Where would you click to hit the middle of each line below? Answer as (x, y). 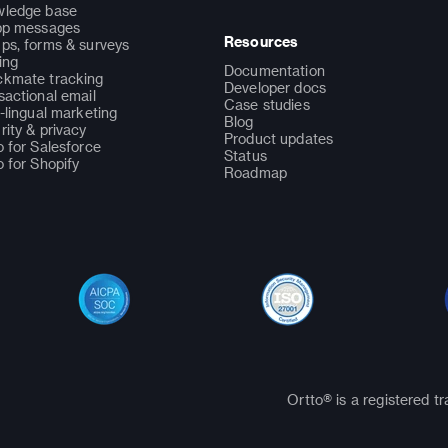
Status (245, 155)
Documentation (274, 70)
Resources (261, 41)
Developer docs (275, 87)
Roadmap (255, 172)
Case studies (267, 104)
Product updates (279, 138)
